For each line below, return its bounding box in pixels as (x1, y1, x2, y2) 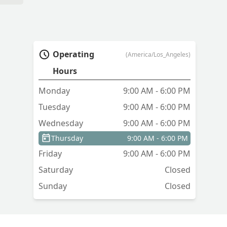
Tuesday (39, 101, 70, 113)
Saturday (39, 164, 73, 176)
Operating (53, 49, 95, 60)
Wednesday (39, 118, 83, 129)
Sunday (39, 180, 67, 192)
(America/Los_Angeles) (126, 50, 191, 59)
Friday (39, 148, 62, 160)
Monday (39, 85, 70, 97)
